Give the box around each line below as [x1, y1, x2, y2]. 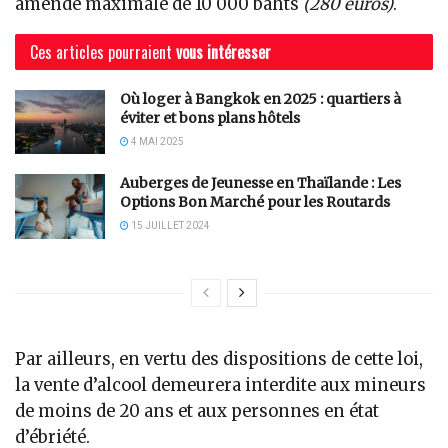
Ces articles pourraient [30, 40, 172, 65]
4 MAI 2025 [129, 136, 184, 148]
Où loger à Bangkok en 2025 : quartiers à [120, 90, 401, 109]
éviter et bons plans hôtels [120, 109, 300, 128]
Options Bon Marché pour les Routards [120, 193, 390, 212]
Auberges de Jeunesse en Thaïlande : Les [120, 174, 401, 193]
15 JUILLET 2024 [129, 220, 210, 232]
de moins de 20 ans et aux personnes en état [15, 400, 379, 422]
